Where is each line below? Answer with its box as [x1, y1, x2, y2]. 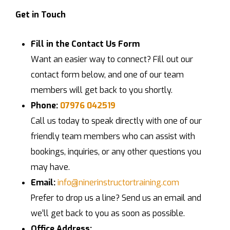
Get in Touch [15, 9, 66, 21]
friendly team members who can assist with [31, 131, 196, 142]
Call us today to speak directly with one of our [31, 116, 202, 127]
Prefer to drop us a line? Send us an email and [31, 193, 202, 204]
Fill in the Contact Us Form [31, 39, 140, 50]
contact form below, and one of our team [31, 69, 184, 81]
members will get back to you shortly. [31, 85, 173, 96]
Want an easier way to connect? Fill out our [31, 54, 194, 65]
